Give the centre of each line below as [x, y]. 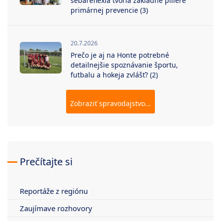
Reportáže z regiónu [54, 191]
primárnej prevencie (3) [109, 10]
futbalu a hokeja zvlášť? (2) [114, 75]
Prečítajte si [46, 162]
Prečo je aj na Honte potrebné [120, 55]
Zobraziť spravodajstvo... [110, 104]
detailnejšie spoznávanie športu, [124, 65]
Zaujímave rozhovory [56, 208]
